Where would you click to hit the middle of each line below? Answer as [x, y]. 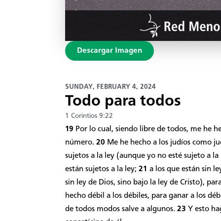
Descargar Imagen [110, 51]
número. [81, 142]
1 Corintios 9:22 [89, 116]
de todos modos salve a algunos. [121, 209]
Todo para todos [123, 101]
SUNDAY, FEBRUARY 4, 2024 [110, 87]
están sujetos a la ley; [102, 169]
